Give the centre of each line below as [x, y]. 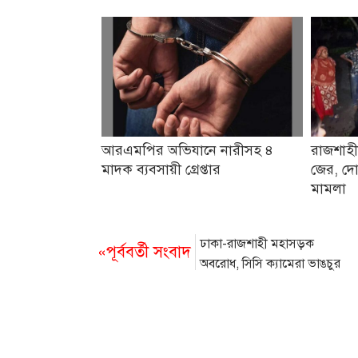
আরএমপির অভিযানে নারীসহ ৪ [187, 150]
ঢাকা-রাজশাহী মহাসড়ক [257, 244]
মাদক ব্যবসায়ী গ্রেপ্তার [161, 169]
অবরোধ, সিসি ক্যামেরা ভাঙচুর [270, 264]
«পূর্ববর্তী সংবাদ [144, 252]
